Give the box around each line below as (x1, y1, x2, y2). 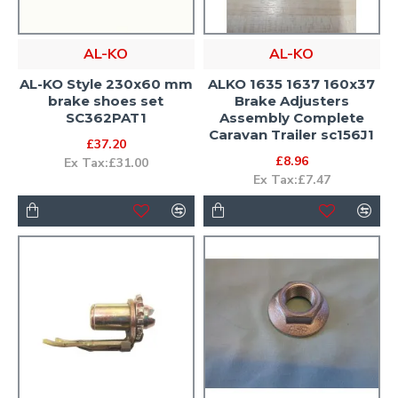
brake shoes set (48, 92, 164, 109)
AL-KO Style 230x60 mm (19, 75, 193, 92)
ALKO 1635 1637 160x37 (208, 75, 376, 92)
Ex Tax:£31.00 (63, 154, 148, 171)
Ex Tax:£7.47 (252, 171, 330, 188)
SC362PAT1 (65, 108, 147, 126)
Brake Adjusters (234, 92, 349, 109)
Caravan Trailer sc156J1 (209, 125, 375, 143)
